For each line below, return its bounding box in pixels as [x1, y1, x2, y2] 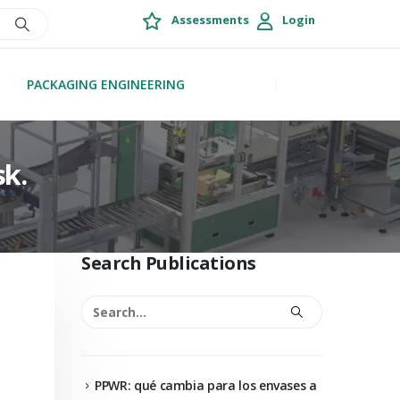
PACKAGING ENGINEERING [27, 76, 185, 93]
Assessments [168, 12, 249, 29]
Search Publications [81, 251, 256, 275]
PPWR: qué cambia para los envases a [95, 377, 317, 394]
